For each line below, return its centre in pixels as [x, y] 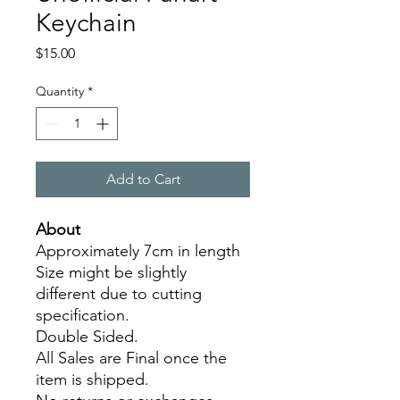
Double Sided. [89, 336]
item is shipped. [95, 379]
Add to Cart [143, 179]
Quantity [60, 91]
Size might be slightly [111, 272]
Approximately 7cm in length [138, 250]
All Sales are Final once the [131, 358]
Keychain [86, 22]
